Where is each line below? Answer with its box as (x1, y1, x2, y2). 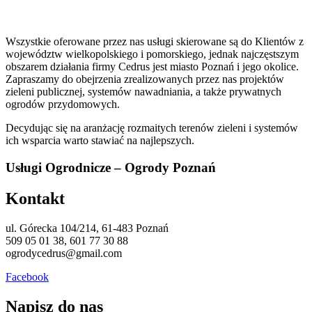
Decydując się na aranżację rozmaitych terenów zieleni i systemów (6, 122, 298, 134)
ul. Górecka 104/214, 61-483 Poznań (6, 221, 169, 234)
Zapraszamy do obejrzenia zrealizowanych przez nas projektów (6, 73, 284, 86)
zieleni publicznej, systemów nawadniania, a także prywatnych (6, 86, 281, 98)
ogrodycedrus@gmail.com (6, 247, 122, 259)
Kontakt (6, 189, 65, 208)
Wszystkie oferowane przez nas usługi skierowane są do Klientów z (6, 36, 304, 48)
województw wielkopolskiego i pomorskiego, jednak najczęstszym (6, 48, 299, 61)
